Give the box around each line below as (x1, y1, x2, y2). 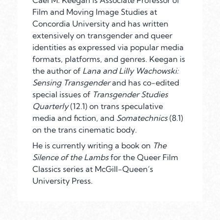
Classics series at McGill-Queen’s (32, 164, 153, 174)
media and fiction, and (32, 113, 116, 123)
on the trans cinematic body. (32, 125, 137, 135)
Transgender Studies (92, 89, 168, 100)
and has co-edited (112, 78, 179, 88)
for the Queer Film (109, 152, 178, 163)
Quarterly (32, 101, 70, 111)
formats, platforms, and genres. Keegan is (32, 54, 185, 64)
